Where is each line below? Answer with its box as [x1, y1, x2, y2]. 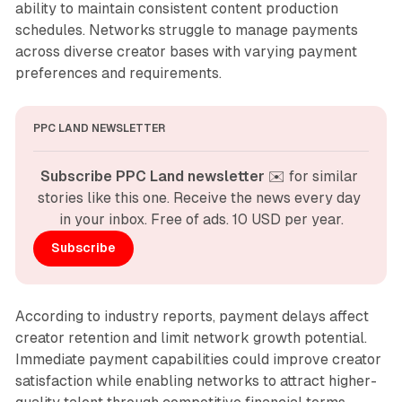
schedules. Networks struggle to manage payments [14, 21, 358, 39]
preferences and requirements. [14, 64, 222, 82]
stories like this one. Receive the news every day [38, 188, 361, 206]
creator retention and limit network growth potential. [14, 328, 367, 346]
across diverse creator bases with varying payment [14, 42, 357, 60]
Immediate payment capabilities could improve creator [14, 350, 381, 368]
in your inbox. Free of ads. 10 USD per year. [58, 210, 344, 228]
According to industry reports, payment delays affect [14, 307, 369, 325]
